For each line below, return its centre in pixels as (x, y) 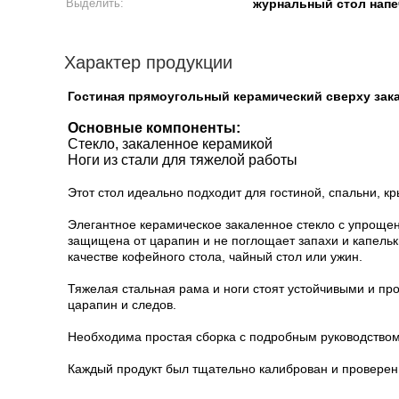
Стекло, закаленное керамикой (170, 144)
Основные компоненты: (154, 128)
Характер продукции (148, 62)
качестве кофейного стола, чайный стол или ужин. (215, 256)
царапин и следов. (122, 305)
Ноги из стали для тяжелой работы (183, 160)
